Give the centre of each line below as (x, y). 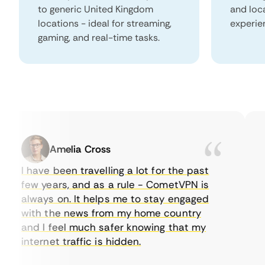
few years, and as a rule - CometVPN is (99, 185)
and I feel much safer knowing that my (97, 227)
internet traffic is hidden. (65, 241)
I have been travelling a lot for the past (99, 170)
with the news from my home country (95, 213)
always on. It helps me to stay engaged (99, 199)
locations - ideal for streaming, (105, 23)
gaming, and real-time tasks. (99, 38)
